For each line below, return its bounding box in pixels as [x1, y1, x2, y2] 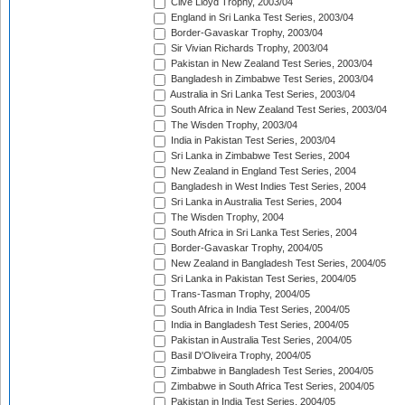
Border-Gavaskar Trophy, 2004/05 [168, 242, 323, 254]
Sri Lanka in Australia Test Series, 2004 [168, 196, 342, 208]
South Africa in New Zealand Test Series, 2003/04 [168, 104, 387, 116]
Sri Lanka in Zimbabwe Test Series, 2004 [168, 150, 350, 162]
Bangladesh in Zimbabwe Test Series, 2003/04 [168, 73, 373, 85]
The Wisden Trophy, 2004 [168, 212, 284, 223]
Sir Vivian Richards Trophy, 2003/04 [168, 42, 328, 54]
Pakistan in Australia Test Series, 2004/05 [168, 334, 352, 346]
